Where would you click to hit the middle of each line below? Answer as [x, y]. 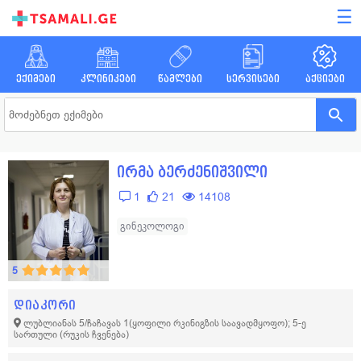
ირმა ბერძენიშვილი [192, 172]
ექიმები [36, 79]
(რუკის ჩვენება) [94, 334]
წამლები [180, 79]
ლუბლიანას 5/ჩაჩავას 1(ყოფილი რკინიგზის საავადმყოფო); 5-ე [165, 323]
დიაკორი [45, 305]
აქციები [325, 79]
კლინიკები [108, 79]
